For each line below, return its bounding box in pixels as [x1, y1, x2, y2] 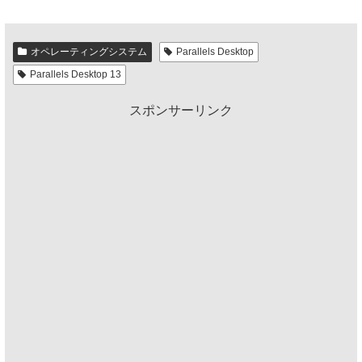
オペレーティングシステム [30, 45, 147, 57]
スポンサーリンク [129, 103, 233, 117]
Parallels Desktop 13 [29, 68, 121, 80]
